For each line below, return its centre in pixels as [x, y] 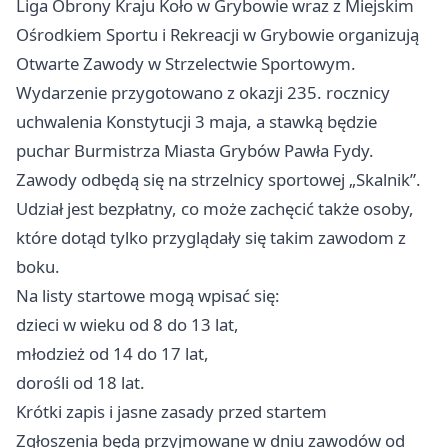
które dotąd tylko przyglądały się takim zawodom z [211, 238]
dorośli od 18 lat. [80, 383]
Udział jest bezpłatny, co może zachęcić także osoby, [215, 209]
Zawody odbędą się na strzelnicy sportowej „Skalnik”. [218, 180]
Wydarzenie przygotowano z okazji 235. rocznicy [203, 93]
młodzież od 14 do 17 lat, [112, 354]
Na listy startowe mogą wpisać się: [148, 296]
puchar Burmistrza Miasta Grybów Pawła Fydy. [195, 151]
